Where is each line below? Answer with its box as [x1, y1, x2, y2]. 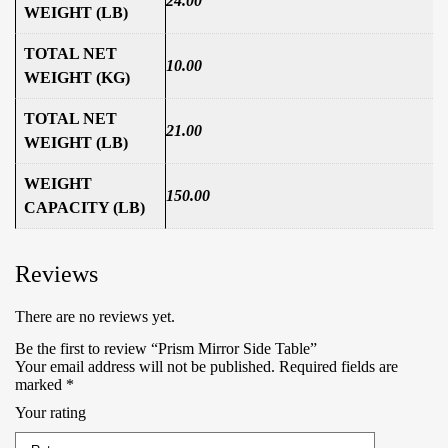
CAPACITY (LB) [24, 199, 145, 217]
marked [15, 376, 66, 394]
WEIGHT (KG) [24, 69, 130, 87]
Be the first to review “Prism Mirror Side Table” [15, 340, 317, 358]
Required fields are [275, 358, 398, 376]
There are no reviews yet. [15, 308, 175, 326]
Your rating [15, 404, 86, 422]
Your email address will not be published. [15, 358, 275, 376]
